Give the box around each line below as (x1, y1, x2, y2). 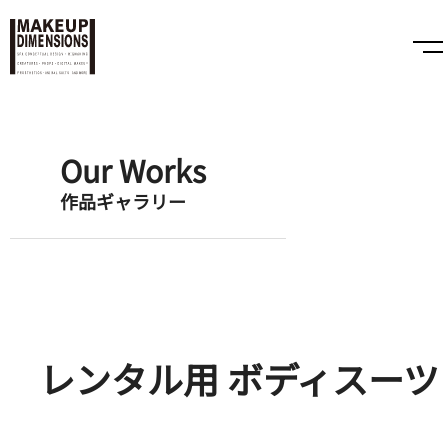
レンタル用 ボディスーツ (39, 352, 439, 404)
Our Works (60, 147, 206, 192)
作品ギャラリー (60, 187, 186, 214)
